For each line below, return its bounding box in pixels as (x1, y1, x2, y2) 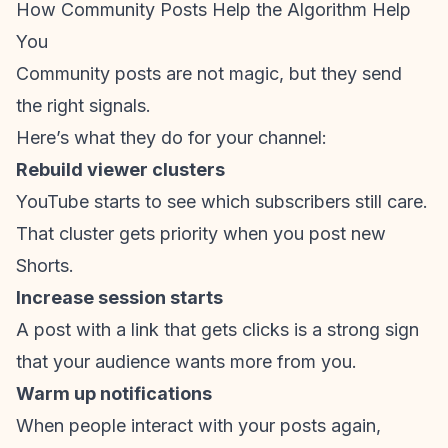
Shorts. (16, 255, 74, 276)
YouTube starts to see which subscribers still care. (16, 191, 428, 212)
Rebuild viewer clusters (16, 159, 225, 180)
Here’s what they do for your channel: (16, 127, 327, 148)
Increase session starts (16, 287, 223, 308)
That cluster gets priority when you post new (16, 223, 386, 244)
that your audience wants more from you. (16, 351, 357, 372)
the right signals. (16, 95, 151, 116)
